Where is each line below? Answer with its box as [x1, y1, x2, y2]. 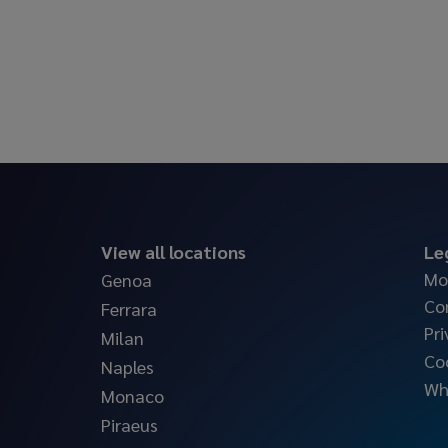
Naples [100, 355, 154, 378]
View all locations [100, 240, 246, 263]
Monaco [100, 384, 164, 407]
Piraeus [100, 413, 158, 436]
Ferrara [100, 297, 157, 320]
